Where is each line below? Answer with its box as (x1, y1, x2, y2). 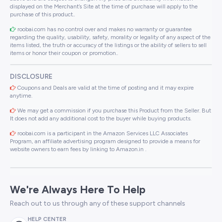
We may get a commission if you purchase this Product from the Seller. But (16, 107, 211, 114)
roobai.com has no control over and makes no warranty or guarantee (16, 25, 192, 33)
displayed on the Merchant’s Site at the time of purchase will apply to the (10, 2, 198, 10)
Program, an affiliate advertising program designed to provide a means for (10, 137, 200, 145)
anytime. (10, 92, 32, 99)
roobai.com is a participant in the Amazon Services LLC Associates (16, 129, 188, 137)
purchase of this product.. (10, 10, 75, 18)
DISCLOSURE (10, 72, 53, 80)
